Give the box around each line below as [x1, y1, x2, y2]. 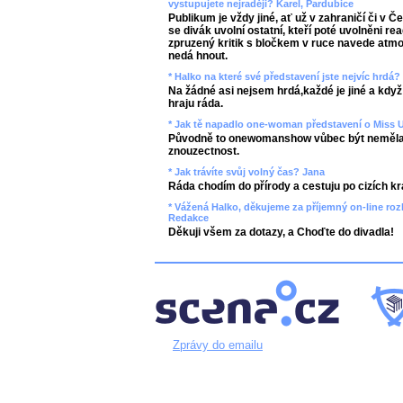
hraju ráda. [168, 97, 223, 110]
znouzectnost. [168, 145, 239, 157]
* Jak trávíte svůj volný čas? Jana [168, 166, 325, 177]
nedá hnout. [168, 49, 228, 62]
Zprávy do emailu [173, 338, 263, 352]
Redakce [168, 212, 209, 223]
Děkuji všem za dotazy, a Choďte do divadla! [168, 226, 394, 238]
